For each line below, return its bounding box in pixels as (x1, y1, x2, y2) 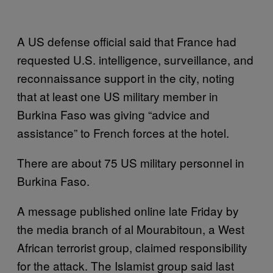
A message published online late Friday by (17, 202, 239, 219)
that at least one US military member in (17, 88, 218, 104)
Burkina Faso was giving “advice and (17, 106, 210, 122)
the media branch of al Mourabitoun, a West (17, 221, 244, 237)
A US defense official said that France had (17, 33, 236, 49)
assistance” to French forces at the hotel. (17, 124, 229, 141)
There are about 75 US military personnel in (17, 154, 244, 171)
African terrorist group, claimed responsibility (17, 239, 247, 255)
